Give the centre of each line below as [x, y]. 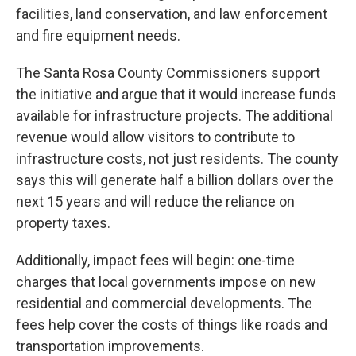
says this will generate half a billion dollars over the [175, 180]
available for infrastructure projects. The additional [174, 116]
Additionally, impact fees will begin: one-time [155, 261]
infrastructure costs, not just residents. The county [177, 159]
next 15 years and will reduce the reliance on [155, 202]
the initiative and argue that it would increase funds [176, 95]
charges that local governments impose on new [166, 282]
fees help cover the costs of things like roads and [172, 325]
